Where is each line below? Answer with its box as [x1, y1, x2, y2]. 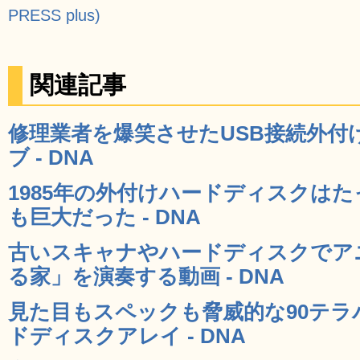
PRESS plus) [8, 6, 100, 24]
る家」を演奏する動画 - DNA [8, 264, 284, 288]
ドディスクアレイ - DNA [8, 324, 246, 347]
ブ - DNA [8, 145, 94, 169]
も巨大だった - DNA [8, 205, 201, 228]
